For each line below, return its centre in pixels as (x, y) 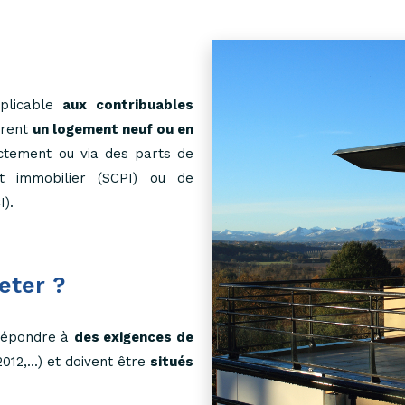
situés (172, 361)
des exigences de (133, 337)
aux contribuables (128, 105)
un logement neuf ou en (113, 129)
